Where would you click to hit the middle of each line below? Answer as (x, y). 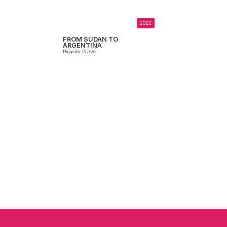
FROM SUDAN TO (90, 40)
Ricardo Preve (79, 52)
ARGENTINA (82, 46)
